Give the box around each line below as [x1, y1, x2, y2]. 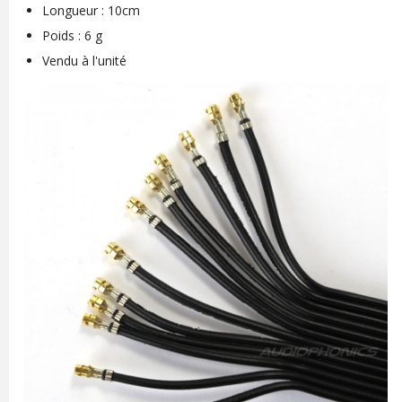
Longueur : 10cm [41, 2, 140, 19]
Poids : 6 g [41, 27, 102, 44]
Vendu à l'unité [41, 52, 127, 69]
